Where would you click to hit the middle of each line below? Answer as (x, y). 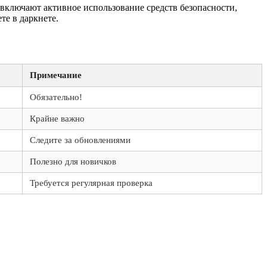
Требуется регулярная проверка (91, 183)
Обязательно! (56, 97)
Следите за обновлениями (80, 140)
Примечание (56, 75)
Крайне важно (57, 118)
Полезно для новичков (73, 161)
